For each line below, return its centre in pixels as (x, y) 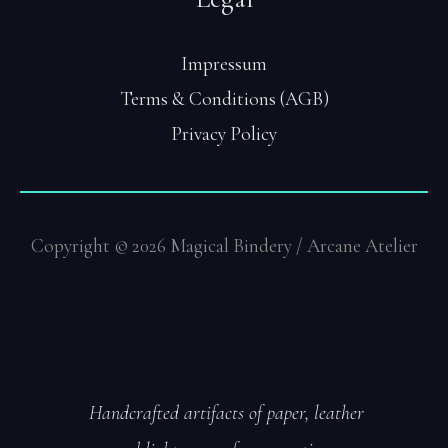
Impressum (224, 64)
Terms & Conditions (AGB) (224, 99)
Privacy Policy (224, 134)
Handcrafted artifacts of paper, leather (226, 413)
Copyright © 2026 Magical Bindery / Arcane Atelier (224, 246)
